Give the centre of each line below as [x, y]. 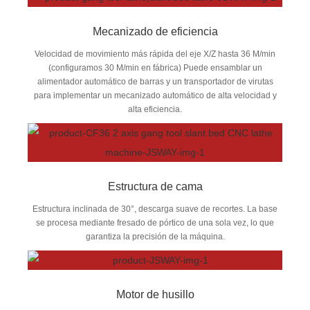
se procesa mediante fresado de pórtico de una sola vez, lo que [155, 222]
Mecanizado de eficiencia [155, 31]
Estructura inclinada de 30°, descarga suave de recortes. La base [155, 209]
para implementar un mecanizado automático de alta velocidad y [155, 95]
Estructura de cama [155, 186]
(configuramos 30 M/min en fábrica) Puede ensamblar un [155, 67]
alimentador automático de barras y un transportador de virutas [155, 81]
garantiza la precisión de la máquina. [155, 236]
